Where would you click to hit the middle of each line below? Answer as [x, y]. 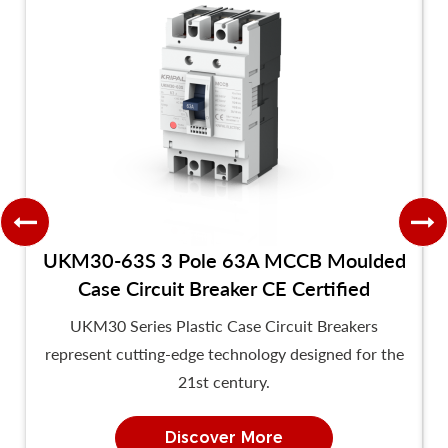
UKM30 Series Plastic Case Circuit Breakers [224, 325]
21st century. [224, 381]
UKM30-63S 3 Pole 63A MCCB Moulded [224, 259]
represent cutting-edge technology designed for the [224, 353]
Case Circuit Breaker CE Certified [224, 287]
